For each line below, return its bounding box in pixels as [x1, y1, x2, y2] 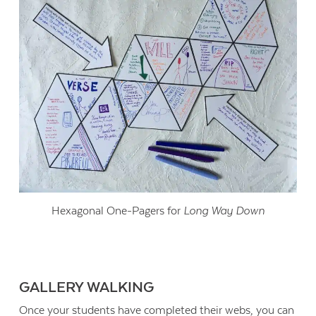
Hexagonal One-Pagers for [51, 205, 183, 218]
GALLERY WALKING [19, 279, 154, 296]
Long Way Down [183, 205, 265, 218]
